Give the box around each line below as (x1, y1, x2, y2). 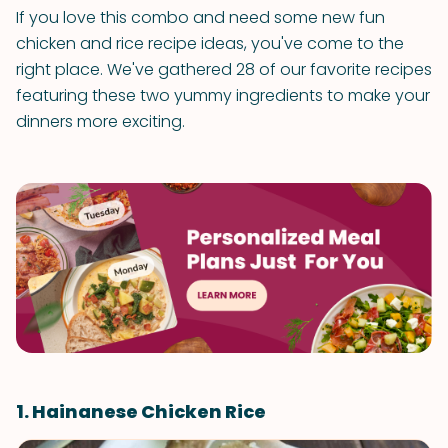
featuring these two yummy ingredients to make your (16, 84, 430, 107)
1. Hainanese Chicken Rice (16, 399, 266, 424)
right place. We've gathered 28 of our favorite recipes (16, 58, 432, 81)
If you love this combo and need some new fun (16, 6, 385, 29)
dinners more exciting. (16, 110, 185, 133)
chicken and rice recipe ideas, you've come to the (16, 32, 404, 55)
